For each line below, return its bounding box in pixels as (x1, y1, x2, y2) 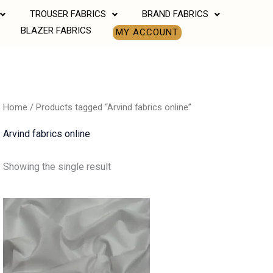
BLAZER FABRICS (20, 25, 91, 36)
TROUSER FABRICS (29, 9, 106, 19)
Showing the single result (2, 161, 111, 173)
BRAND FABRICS (141, 9, 208, 19)
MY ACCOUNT (115, 27, 179, 38)
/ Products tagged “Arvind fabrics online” (27, 102, 191, 113)
